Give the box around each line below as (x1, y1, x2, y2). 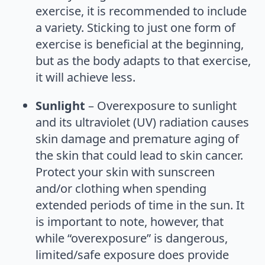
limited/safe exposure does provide (35, 246, 229, 263)
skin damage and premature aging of (35, 130, 239, 147)
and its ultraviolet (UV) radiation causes (35, 114, 249, 130)
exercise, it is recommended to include (35, 2, 247, 19)
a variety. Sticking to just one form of (35, 19, 235, 35)
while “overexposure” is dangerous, (35, 230, 228, 246)
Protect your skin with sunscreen (35, 163, 215, 180)
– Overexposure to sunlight (85, 97, 237, 114)
